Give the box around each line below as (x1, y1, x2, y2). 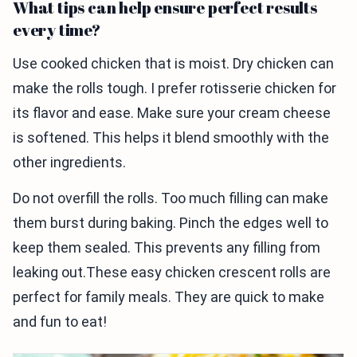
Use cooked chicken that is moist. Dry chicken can (13, 55, 334, 73)
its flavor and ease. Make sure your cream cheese (13, 104, 331, 122)
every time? (13, 19, 100, 41)
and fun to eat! (13, 313, 107, 331)
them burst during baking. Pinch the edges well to (13, 214, 328, 232)
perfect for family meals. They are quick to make (13, 288, 324, 306)
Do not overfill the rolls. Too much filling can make (13, 190, 328, 207)
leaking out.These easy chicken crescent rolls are (13, 264, 331, 281)
